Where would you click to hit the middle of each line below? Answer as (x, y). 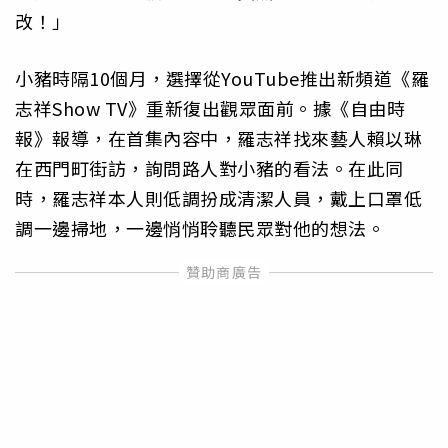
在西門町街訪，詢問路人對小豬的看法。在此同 (209, 167)
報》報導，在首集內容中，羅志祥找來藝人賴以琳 (218, 137)
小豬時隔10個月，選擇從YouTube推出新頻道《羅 (222, 77)
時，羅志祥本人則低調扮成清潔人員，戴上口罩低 (218, 197)
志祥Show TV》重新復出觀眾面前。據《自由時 (210, 107)
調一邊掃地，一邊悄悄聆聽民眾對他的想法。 (200, 227)
